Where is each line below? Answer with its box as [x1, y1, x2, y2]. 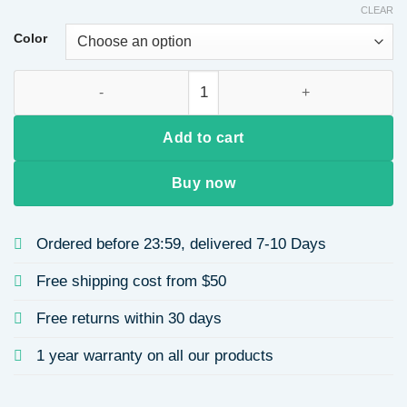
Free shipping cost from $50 [36, 272, 226, 290]
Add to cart [163, 129, 244, 146]
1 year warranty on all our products [36, 346, 273, 364]
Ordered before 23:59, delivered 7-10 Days [36, 234, 326, 253]
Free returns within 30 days [36, 309, 222, 327]
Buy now [171, 174, 236, 192]
